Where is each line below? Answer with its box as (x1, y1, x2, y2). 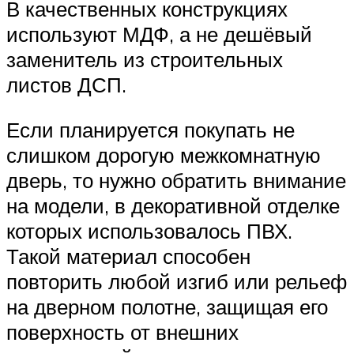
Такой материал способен (6, 243, 250, 269)
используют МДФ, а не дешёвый (6, 21, 312, 47)
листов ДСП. (6, 71, 126, 97)
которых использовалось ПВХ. (6, 218, 292, 244)
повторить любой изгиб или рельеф (6, 269, 347, 295)
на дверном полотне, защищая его (6, 294, 328, 320)
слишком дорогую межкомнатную (6, 142, 321, 168)
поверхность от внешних (6, 319, 239, 345)
